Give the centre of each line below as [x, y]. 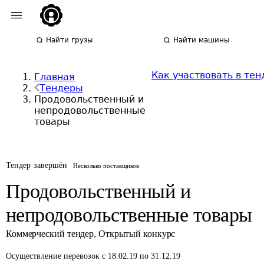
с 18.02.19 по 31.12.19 [141, 256]
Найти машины [202, 40]
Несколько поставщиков [106, 166]
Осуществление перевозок [54, 256]
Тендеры [61, 88]
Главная [55, 77]
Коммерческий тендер [50, 234]
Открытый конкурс [137, 234]
